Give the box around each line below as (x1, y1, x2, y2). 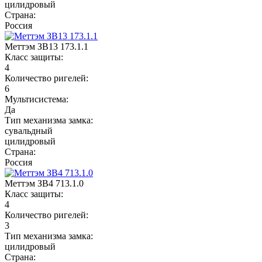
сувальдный (5, 125, 53, 136)
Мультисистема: (5, 94, 68, 104)
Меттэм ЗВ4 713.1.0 (5, 178, 84, 188)
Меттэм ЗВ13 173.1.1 (5, 41, 88, 51)
